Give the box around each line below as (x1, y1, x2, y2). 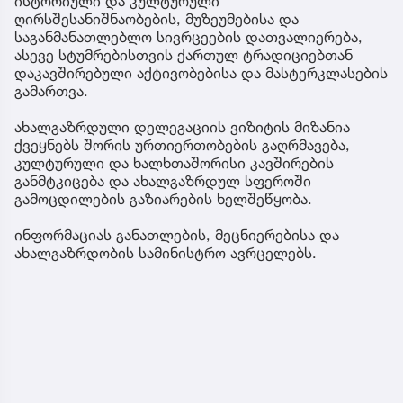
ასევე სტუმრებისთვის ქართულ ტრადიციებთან (14, 46, 353, 65)
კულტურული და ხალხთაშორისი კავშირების (14, 154, 334, 173)
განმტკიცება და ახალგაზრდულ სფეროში (14, 172, 311, 191)
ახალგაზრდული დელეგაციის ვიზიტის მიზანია (14, 118, 350, 137)
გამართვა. (14, 82, 88, 101)
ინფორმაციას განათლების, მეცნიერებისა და (14, 226, 339, 245)
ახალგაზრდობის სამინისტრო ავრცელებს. (14, 244, 317, 263)
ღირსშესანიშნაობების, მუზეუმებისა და (14, 10, 299, 29)
